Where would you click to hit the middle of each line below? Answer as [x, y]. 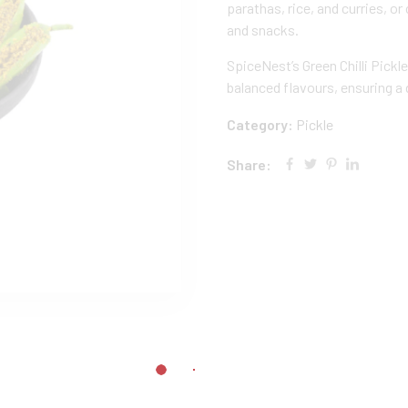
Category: [261, 124]
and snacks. [263, 30]
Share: [249, 164]
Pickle [315, 124]
